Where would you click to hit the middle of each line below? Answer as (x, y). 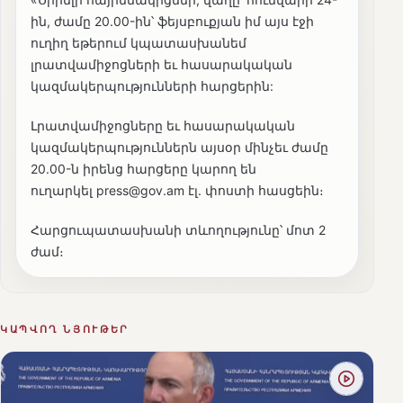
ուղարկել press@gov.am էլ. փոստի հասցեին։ (177, 191)
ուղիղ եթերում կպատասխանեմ (139, 43)
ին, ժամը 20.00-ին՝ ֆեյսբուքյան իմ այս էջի (172, 22)
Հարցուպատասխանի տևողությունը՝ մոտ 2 (178, 230)
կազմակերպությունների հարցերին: (152, 86)
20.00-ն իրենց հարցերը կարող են (143, 169)
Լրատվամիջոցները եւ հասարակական (163, 126)
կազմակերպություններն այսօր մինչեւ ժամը (179, 148)
